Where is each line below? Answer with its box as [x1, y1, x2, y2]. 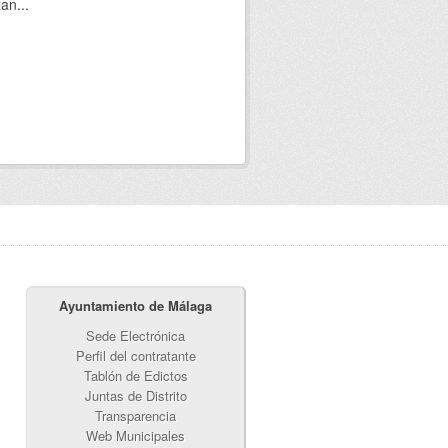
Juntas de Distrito [84, 386, 187, 405]
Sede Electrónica [86, 326, 185, 345]
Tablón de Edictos [83, 366, 188, 385]
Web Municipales [86, 426, 185, 445]
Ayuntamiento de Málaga [59, 296, 212, 315]
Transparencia [95, 406, 176, 425]
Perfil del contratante [75, 346, 196, 365]
